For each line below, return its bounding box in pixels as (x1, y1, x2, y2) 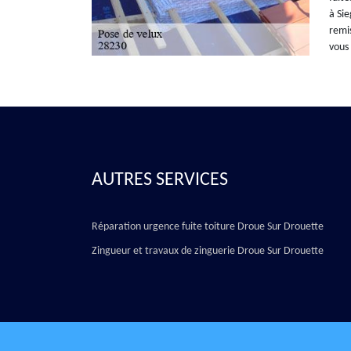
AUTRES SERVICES (92, 171, 228, 190)
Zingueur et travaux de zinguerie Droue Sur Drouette (92, 245, 324, 257)
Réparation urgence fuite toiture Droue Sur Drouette (92, 221, 324, 233)
